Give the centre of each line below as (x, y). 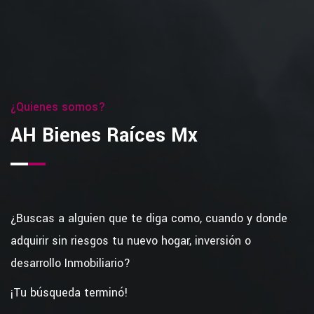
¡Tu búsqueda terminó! (69, 293)
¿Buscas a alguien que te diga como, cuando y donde (149, 218)
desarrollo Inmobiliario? (70, 263)
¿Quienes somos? (58, 107)
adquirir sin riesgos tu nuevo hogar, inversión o (131, 241)
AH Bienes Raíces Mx (104, 136)
